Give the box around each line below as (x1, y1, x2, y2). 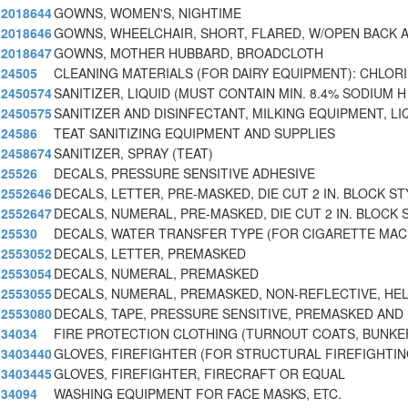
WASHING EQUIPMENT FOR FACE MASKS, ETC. (54, 384, 342, 403)
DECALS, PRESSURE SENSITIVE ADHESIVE (54, 164, 315, 183)
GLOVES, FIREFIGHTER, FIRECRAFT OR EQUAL (54, 364, 345, 383)
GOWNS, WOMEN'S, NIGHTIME (54, 4, 241, 23)
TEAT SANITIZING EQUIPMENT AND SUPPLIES (54, 124, 335, 143)
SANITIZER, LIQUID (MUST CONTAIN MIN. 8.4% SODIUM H (54, 84, 406, 103)
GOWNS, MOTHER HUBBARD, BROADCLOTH (54, 44, 323, 63)
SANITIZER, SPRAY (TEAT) (54, 144, 213, 163)
